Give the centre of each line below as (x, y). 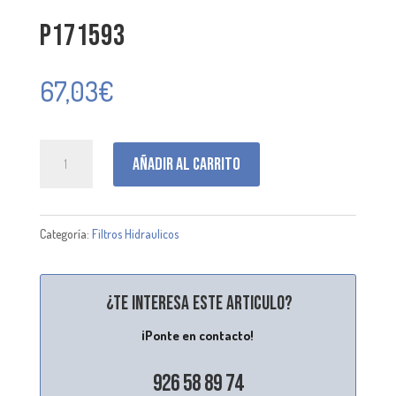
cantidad (63, 179)
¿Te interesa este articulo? (200, 304)
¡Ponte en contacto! (198, 336)
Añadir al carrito (186, 164)
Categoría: (65, 234)
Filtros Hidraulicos (135, 234)
